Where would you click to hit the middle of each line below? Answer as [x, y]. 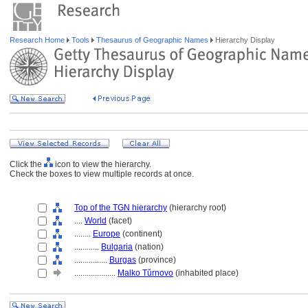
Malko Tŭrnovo [145, 273]
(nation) [148, 247]
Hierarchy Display [244, 40]
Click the [27, 164]
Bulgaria [117, 247]
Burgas [123, 260]
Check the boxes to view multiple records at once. [102, 174]
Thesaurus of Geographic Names [152, 40]
